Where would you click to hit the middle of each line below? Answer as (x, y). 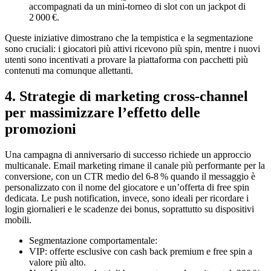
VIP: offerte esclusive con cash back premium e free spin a (141, 251)
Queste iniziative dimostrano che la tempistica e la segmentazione (129, 38)
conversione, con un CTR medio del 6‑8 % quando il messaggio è (130, 176)
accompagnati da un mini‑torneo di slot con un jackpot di (137, 6)
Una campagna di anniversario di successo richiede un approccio (128, 154)
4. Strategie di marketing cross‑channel (126, 96)
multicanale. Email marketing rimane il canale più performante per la (135, 165)
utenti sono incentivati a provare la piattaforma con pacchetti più (126, 60)
